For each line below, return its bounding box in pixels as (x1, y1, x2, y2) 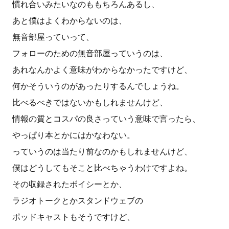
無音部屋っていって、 (12, 32, 94, 42)
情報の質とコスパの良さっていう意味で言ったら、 (12, 114, 200, 124)
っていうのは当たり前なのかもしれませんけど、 (12, 147, 192, 156)
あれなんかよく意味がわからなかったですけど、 (12, 65, 192, 75)
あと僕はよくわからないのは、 (12, 16, 127, 26)
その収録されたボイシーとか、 (12, 179, 127, 189)
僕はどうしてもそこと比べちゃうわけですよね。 (12, 163, 192, 173)
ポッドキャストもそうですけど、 (12, 212, 135, 222)
